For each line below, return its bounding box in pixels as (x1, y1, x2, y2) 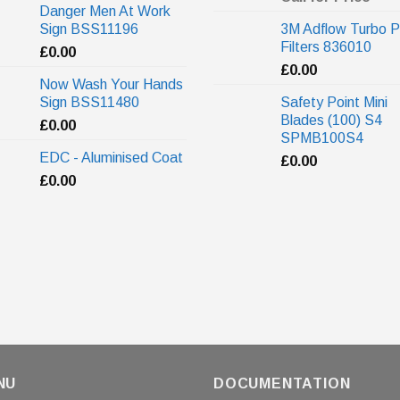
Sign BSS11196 (39, 21, 138, 37)
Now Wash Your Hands (39, 77, 183, 93)
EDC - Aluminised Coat (39, 150, 183, 166)
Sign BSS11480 (39, 95, 139, 111)
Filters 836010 (280, 39, 371, 55)
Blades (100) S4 (280, 112, 382, 129)
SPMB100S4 (280, 130, 363, 146)
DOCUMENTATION (213, 376, 351, 392)
